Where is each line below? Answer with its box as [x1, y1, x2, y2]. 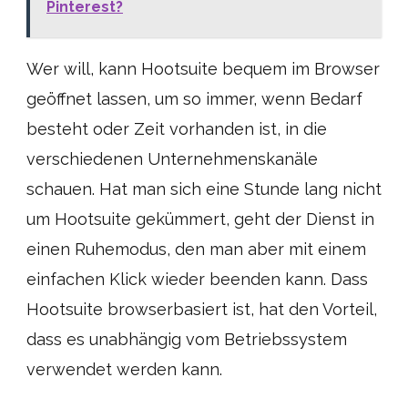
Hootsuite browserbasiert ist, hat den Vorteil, [26, 300, 377, 319]
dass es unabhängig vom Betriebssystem [26, 330, 347, 349]
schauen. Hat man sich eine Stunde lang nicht [26, 179, 382, 199]
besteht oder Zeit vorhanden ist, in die [26, 119, 327, 138]
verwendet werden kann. [26, 360, 222, 379]
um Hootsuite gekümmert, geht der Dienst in [26, 209, 374, 229]
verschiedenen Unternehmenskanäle [26, 149, 318, 168]
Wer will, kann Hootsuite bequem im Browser [26, 59, 380, 78]
